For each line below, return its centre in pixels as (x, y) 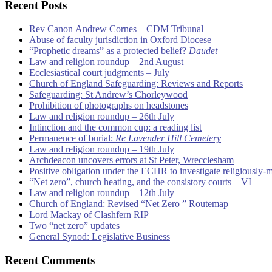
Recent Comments (50, 260)
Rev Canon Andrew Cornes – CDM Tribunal (116, 29)
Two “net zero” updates (74, 226)
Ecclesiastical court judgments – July (99, 73)
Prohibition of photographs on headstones (109, 106)
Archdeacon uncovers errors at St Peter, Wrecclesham (131, 160)
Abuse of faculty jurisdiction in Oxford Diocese (120, 40)
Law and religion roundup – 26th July (102, 117)
